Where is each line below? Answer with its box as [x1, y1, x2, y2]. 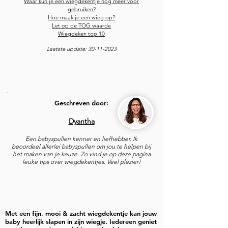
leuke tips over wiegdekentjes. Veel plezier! [22, 158, 140, 165]
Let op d [52, 22, 74, 29]
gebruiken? [67, 6, 96, 13]
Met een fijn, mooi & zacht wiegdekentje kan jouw [5, 209, 157, 217]
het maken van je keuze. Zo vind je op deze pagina [12, 150, 151, 158]
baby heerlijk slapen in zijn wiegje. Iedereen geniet [5, 217, 157, 225]
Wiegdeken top [58, 30, 97, 37]
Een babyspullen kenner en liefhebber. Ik [25, 135, 137, 142]
